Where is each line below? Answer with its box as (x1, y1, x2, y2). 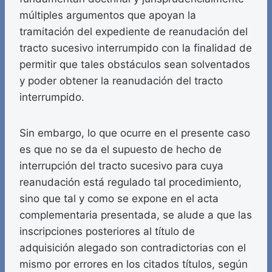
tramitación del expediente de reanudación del (19, 25, 248, 38)
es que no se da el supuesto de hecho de (19, 143, 222, 156)
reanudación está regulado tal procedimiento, (19, 176, 242, 189)
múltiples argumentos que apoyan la (19, 9, 196, 22)
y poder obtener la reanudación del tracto (19, 75, 223, 87)
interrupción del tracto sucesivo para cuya (19, 160, 223, 172)
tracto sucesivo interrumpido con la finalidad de (19, 42, 252, 55)
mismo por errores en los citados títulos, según (19, 258, 248, 271)
